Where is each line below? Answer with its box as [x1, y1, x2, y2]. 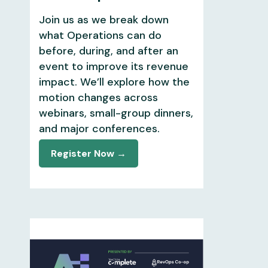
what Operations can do [38, 28, 162, 42]
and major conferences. [38, 121, 160, 136]
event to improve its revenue [38, 59, 188, 74]
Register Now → [50, 147, 126, 160]
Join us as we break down [38, 12, 169, 27]
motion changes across [38, 90, 158, 105]
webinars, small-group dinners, [38, 105, 193, 120]
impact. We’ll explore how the [38, 74, 190, 89]
